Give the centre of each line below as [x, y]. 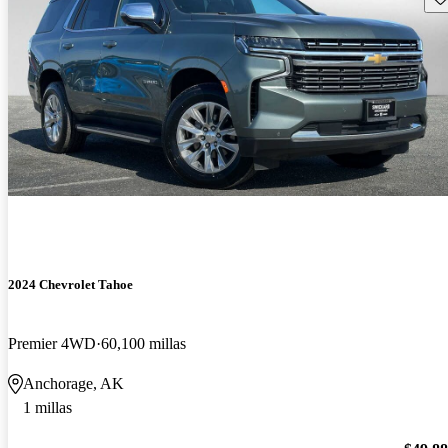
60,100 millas [143, 343]
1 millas [47, 407]
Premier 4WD [52, 343]
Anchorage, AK [73, 383]
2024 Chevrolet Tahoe [70, 284]
